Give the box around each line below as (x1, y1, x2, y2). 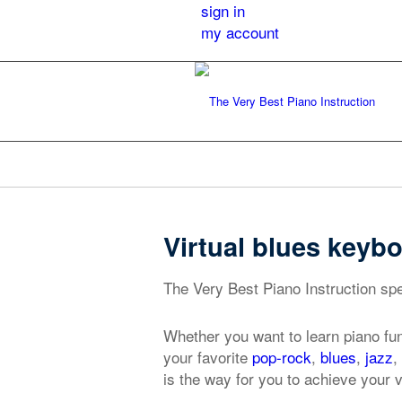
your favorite (163, 345, 252, 369)
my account (201, 21, 279, 43)
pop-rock (252, 345, 311, 369)
